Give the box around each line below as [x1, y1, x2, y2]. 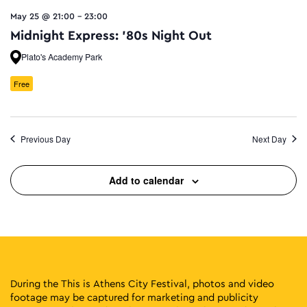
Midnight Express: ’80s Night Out [10, 29, 212, 42]
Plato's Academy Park [21, 50, 102, 63]
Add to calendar [108, 173, 184, 187]
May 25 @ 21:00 [10, 12, 75, 21]
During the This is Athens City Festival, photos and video [10, 278, 274, 289]
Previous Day [21, 132, 71, 145]
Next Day [252, 132, 286, 145]
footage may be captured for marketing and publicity [10, 292, 258, 303]
